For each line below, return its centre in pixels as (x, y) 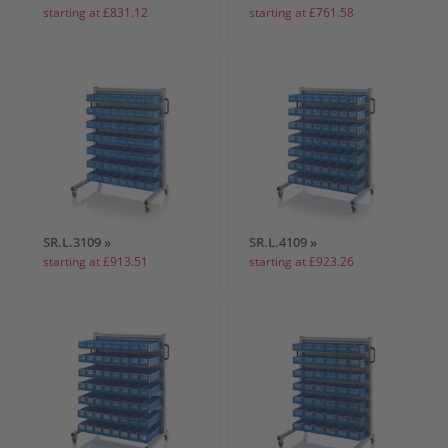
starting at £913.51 (96, 261)
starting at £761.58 (302, 12)
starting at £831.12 (96, 12)
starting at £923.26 (302, 261)
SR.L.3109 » (77, 242)
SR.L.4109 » (283, 242)
